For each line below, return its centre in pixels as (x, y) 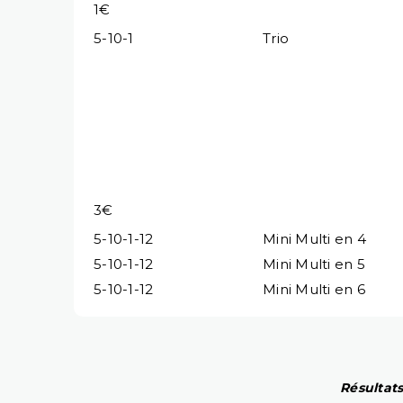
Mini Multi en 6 (314, 289)
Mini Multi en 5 (314, 264)
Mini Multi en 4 (314, 238)
